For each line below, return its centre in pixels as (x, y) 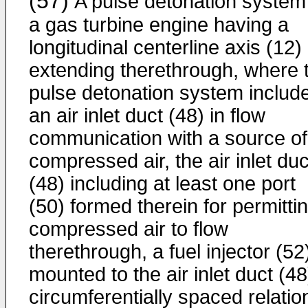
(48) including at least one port (162, 184)
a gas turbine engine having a (159, 25)
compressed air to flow (129, 229)
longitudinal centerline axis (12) (165, 47)
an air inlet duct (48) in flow (147, 115)
